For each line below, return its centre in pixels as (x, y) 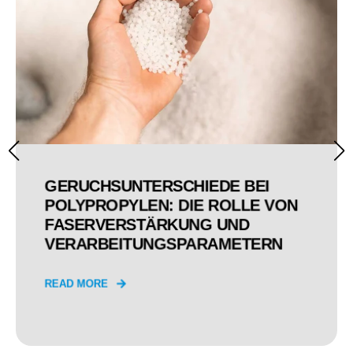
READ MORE (76, 283)
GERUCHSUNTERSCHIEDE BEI (157, 186)
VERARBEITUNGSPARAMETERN (163, 243)
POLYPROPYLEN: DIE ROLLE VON (171, 205)
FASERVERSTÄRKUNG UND (147, 224)
